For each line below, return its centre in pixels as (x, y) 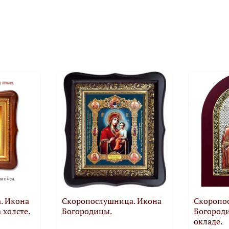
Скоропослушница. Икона (111, 201)
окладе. (208, 221)
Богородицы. (87, 211)
